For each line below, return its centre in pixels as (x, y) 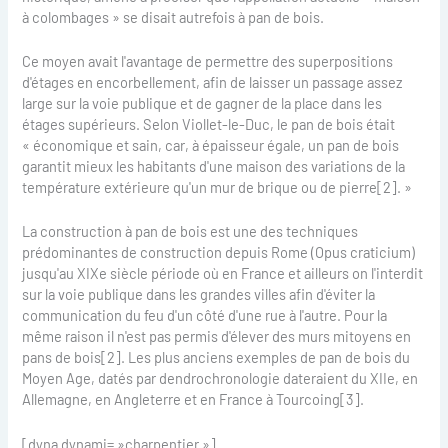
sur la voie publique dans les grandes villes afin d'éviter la (199, 294)
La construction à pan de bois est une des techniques (190, 231)
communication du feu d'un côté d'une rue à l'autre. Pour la (205, 315)
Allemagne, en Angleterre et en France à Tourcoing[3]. (193, 399)
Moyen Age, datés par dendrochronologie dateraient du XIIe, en (220, 378)
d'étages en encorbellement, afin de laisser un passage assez (212, 82)
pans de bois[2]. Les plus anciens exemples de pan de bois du (216, 357)
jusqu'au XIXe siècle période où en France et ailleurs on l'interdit (223, 273)
